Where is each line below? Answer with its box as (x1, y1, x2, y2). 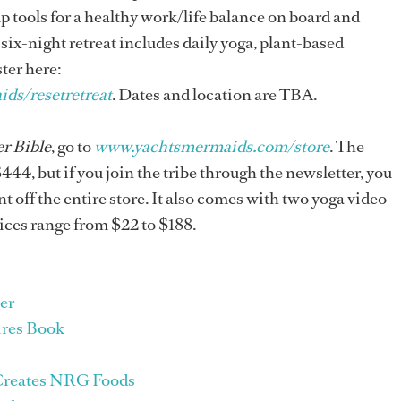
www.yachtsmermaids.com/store (94, 135, 329, 158)
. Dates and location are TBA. (112, 83, 317, 107)
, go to (51, 135, 94, 158)
